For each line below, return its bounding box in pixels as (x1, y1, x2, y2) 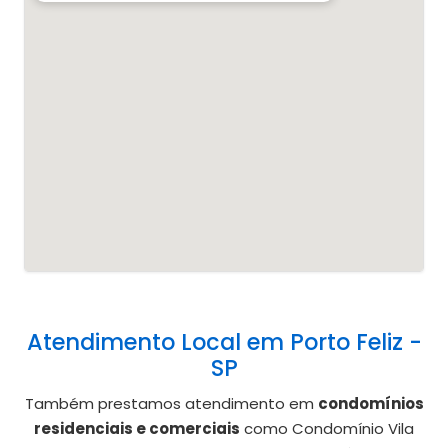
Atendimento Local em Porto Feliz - (26, 326, 422, 359)
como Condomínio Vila (240, 418, 414, 440)
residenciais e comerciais (34, 418, 240, 440)
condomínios (317, 393, 424, 415)
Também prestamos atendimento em (24, 393, 318, 415)
